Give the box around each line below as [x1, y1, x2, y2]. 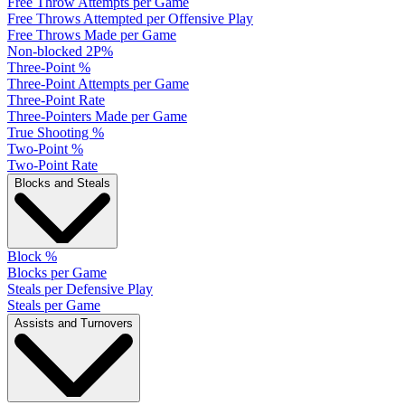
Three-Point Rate [7, 91, 105, 108]
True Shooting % [7, 124, 104, 140]
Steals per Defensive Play [7, 281, 153, 297]
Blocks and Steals [14, 175, 110, 190]
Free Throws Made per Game [7, 26, 176, 42]
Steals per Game [7, 297, 100, 314]
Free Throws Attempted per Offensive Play [7, 10, 253, 26]
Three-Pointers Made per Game [7, 108, 187, 124]
